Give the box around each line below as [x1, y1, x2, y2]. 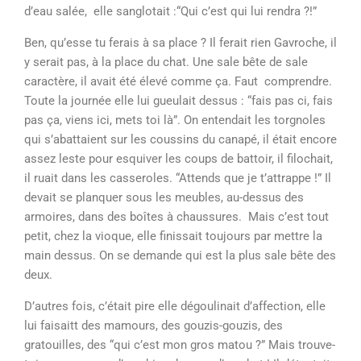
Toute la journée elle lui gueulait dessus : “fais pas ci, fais [24, 93, 333, 108]
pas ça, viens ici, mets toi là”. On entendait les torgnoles [24, 113, 326, 127]
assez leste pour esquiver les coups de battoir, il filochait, [24, 151, 333, 166]
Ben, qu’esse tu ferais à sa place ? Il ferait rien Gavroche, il [24, 35, 337, 50]
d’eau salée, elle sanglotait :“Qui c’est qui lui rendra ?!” [24, 4, 317, 19]
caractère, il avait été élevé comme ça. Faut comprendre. [24, 74, 332, 89]
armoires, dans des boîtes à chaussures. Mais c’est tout [24, 210, 329, 224]
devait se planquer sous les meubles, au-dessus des [24, 190, 304, 205]
